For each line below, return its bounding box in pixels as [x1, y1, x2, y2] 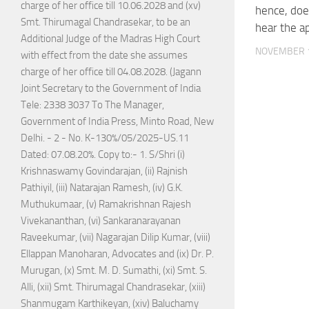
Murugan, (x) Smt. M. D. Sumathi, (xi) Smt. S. [21, 264, 207, 277]
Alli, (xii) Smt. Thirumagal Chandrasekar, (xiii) [21, 281, 206, 294]
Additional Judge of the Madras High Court [21, 32, 200, 46]
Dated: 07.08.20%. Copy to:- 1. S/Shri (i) [21, 148, 185, 161]
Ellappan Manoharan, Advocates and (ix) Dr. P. [21, 248, 214, 261]
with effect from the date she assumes [21, 49, 188, 62]
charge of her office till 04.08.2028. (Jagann [21, 66, 201, 79]
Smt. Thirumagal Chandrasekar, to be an [21, 16, 190, 29]
